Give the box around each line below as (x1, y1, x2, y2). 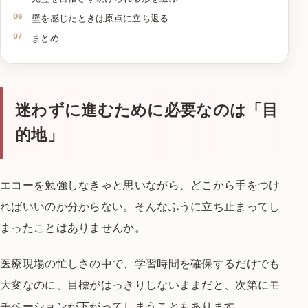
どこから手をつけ (190, 177, 280, 192)
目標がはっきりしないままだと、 (67, 277, 236, 291)
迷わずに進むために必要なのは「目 (15, 101, 278, 119)
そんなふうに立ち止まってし (134, 199, 280, 213)
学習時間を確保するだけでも (134, 256, 280, 270)
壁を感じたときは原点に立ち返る (32, 12, 169, 23)
